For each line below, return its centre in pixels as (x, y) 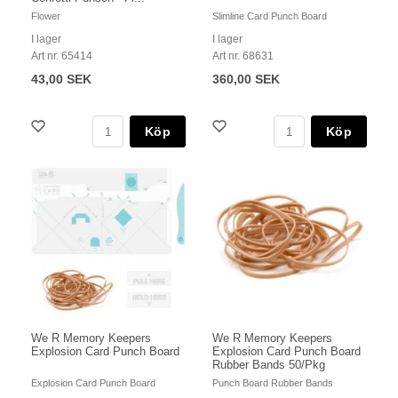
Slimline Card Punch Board (270, 16)
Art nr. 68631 (243, 56)
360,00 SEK (246, 80)
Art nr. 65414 (62, 56)
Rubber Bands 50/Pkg (269, 365)
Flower (46, 16)
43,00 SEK (61, 80)
